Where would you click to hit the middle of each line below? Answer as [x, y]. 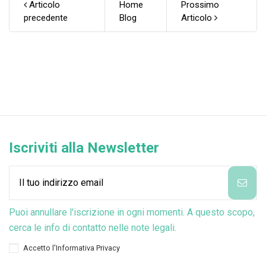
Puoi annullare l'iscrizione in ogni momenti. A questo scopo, [132, 212]
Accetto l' [39, 248]
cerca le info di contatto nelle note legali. [93, 227]
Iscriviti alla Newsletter [84, 148]
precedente [46, 18]
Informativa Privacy [88, 248]
